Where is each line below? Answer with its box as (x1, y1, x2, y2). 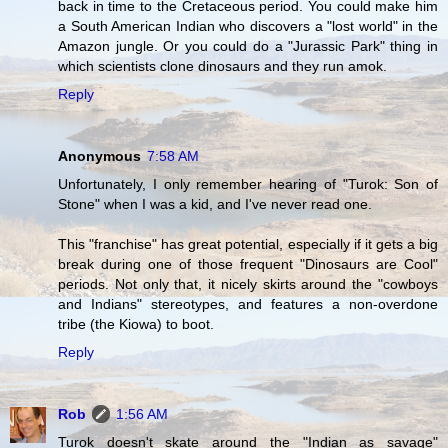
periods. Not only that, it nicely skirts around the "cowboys (58, 276, 438, 293)
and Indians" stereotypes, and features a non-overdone (58, 296, 438, 313)
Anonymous (58, 148, 141, 165)
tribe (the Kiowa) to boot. (58, 316, 214, 333)
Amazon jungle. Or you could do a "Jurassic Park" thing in (58, 38, 438, 55)
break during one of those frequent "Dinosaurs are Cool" (58, 256, 438, 273)
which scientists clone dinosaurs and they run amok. (58, 58, 387, 75)
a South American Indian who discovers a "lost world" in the (58, 18, 438, 35)
